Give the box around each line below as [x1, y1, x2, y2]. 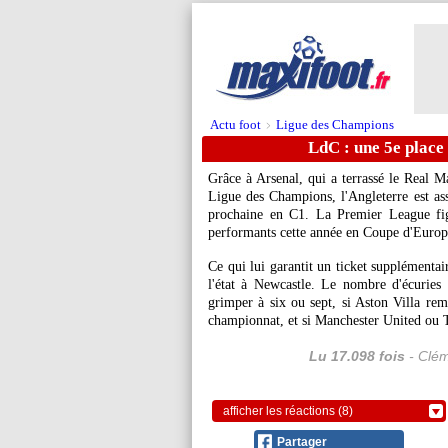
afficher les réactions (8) [223, 404, 353, 418]
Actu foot [210, 117, 261, 132]
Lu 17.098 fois [308, 348, 405, 364]
